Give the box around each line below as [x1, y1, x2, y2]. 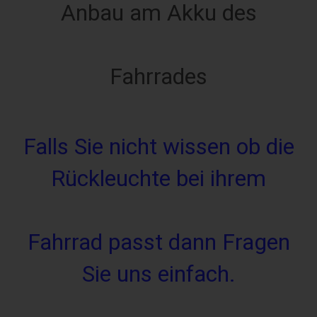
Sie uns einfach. [81, 260, 236, 287]
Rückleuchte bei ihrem [51, 164, 266, 192]
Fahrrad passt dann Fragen [27, 228, 290, 255]
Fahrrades [110, 62, 207, 90]
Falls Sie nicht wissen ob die [23, 132, 294, 160]
